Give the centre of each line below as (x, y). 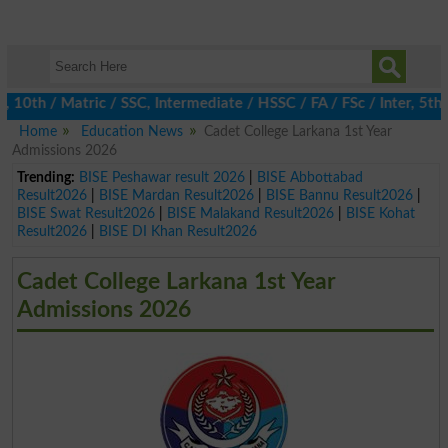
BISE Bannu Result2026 (339, 195)
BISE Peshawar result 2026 (161, 177)
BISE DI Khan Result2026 (177, 231)
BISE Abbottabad (309, 177)
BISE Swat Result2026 (85, 213)
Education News (132, 131)
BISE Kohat (380, 213)
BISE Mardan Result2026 (176, 195)
